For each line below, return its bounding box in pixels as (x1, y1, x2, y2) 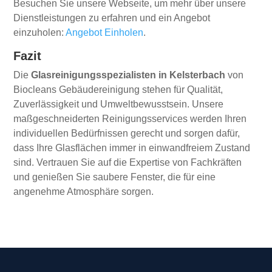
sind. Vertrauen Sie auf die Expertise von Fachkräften (13, 157, 242, 168)
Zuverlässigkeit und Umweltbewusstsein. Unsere (13, 99, 224, 110)
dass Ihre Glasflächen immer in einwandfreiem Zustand (13, 143, 251, 154)
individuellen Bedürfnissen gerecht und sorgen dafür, (13, 128, 240, 139)
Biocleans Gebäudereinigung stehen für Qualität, (13, 84, 223, 95)
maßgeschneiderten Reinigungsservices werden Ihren (13, 114, 247, 124)
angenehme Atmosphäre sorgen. (13, 186, 154, 197)
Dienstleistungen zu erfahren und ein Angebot (13, 13, 211, 24)
